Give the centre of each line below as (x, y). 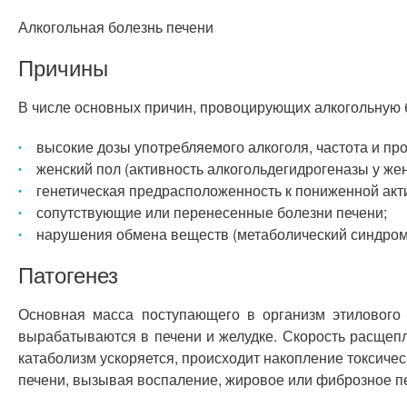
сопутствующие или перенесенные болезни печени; (212, 212)
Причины (63, 67)
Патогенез (68, 274)
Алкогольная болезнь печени (116, 27)
